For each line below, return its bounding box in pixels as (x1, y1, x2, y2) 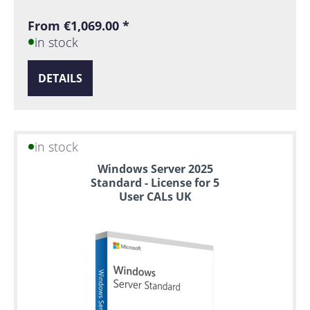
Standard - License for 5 (91, 174, 219, 190)
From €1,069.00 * (28, 17, 129, 35)
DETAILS (38, 70, 82, 86)
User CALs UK (118, 188, 192, 204)
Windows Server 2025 (97, 161, 213, 176)
